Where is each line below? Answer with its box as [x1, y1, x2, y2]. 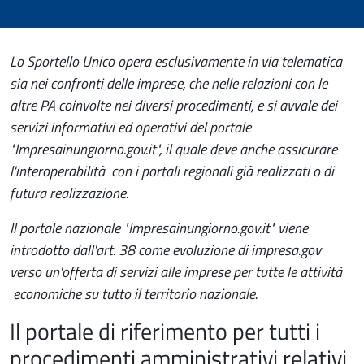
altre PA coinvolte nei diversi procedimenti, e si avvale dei [10, 94, 337, 116]
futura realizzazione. [10, 182, 128, 204]
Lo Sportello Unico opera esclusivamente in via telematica [10, 50, 342, 72]
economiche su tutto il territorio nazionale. [10, 283, 258, 305]
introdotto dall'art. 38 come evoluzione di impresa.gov [10, 239, 321, 261]
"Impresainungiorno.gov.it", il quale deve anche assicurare [10, 138, 337, 160]
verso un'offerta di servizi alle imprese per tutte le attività [10, 261, 342, 283]
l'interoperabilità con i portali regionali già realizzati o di [10, 160, 334, 182]
